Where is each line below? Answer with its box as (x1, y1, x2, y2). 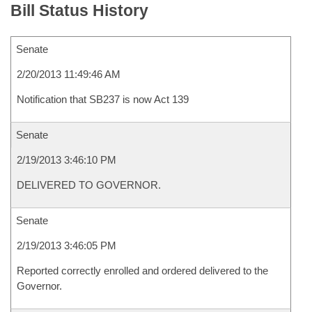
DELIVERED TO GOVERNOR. (17, 179, 161, 191)
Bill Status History (10, 1, 148, 19)
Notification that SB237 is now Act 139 (17, 93, 189, 105)
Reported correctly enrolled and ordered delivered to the (17, 265, 268, 276)
